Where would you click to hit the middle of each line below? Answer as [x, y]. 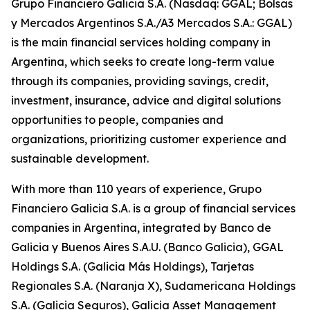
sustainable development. [80, 158]
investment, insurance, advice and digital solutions [146, 100]
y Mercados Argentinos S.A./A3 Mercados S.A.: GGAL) [152, 23]
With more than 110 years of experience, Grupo [136, 189]
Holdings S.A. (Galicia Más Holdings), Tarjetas [133, 266]
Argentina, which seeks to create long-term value [143, 62]
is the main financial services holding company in [141, 42]
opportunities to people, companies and [117, 120]
